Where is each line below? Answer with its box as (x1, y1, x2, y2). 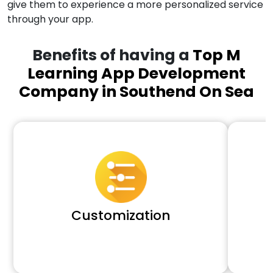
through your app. (7, 12, 93, 26)
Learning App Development (27, 62, 246, 84)
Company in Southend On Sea (19, 80, 254, 102)
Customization (71, 205, 171, 225)
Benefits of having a (32, 44, 193, 66)
